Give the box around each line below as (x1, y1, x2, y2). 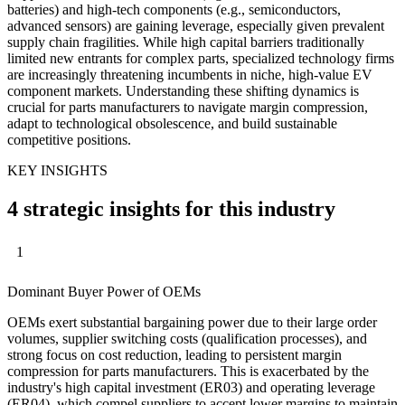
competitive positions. (7, 131, 131, 147)
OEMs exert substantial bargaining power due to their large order (7, 315, 377, 331)
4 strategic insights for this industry (7, 196, 335, 221)
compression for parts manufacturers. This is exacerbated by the (7, 363, 369, 380)
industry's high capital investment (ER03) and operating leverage (7, 380, 375, 396)
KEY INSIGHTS (7, 162, 108, 178)
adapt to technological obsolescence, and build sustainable (7, 115, 337, 131)
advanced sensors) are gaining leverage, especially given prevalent (7, 17, 384, 33)
